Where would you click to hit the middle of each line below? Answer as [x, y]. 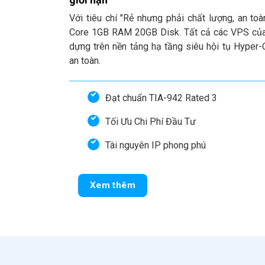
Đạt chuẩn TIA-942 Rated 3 [161, 98]
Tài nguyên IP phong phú [156, 145]
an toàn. [85, 60]
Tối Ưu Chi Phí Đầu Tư [151, 121]
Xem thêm [113, 185]
